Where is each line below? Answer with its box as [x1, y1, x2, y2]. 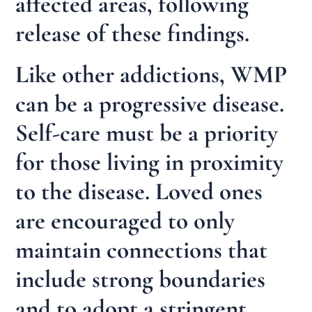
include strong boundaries [15, 265, 266, 295]
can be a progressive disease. [15, 89, 285, 119]
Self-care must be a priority [15, 118, 279, 148]
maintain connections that [15, 235, 268, 265]
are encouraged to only [15, 206, 235, 236]
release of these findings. [15, 18, 250, 48]
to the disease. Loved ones [15, 177, 263, 207]
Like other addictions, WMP [15, 60, 288, 90]
